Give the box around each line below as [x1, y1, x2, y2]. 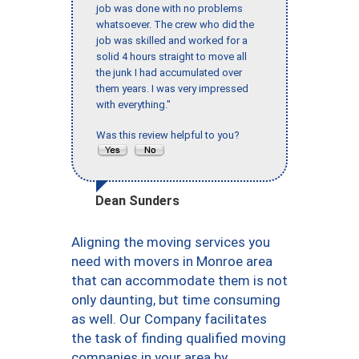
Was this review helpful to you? [96, 129, 244, 142]
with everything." [96, 99, 171, 111]
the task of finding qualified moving [71, 330, 286, 347]
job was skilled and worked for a [96, 34, 248, 47]
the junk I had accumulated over [96, 67, 242, 79]
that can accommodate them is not [71, 272, 288, 289]
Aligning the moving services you [71, 234, 270, 251]
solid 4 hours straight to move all [96, 50, 247, 63]
